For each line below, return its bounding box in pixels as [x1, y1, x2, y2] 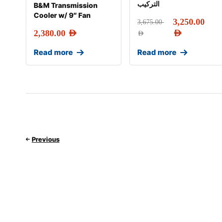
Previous [32, 135, 59, 143]
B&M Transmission [34, 1, 98, 9]
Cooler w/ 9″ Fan [34, 11, 91, 19]
